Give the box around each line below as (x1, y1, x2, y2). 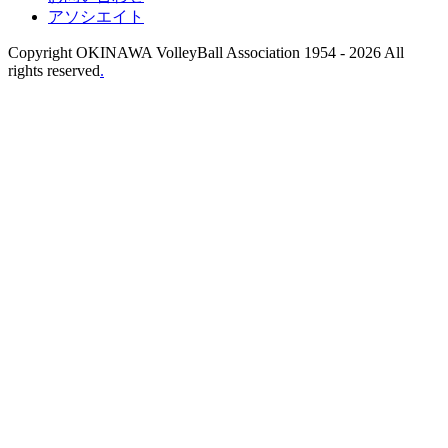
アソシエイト (48, 8, 144, 26)
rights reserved (8, 62, 100, 80)
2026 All (349, 44, 404, 62)
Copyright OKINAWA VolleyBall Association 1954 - (8, 44, 349, 62)
